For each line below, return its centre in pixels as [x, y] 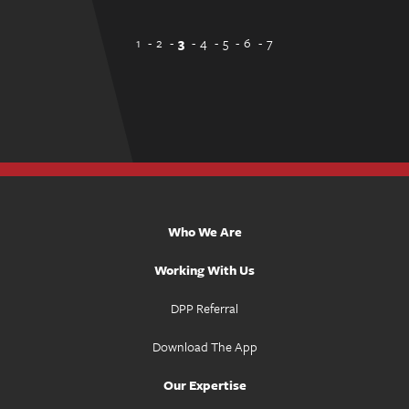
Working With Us [204, 270]
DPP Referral [204, 308]
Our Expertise [204, 385]
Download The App [204, 346]
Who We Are [204, 231]
